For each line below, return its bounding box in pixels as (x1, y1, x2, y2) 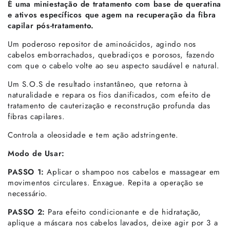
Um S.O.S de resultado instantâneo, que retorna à (8, 79, 188, 90)
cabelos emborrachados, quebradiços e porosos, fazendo (8, 49, 215, 61)
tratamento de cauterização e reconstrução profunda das (8, 100, 210, 111)
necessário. (8, 188, 48, 199)
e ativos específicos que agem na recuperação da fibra (8, 9, 216, 21)
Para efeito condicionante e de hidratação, (45, 206, 201, 218)
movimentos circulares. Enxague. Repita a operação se (8, 177, 204, 188)
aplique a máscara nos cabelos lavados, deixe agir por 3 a (8, 217, 218, 228)
